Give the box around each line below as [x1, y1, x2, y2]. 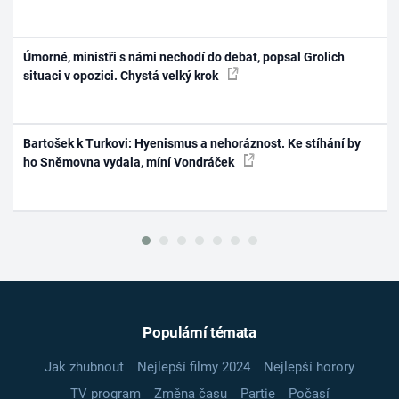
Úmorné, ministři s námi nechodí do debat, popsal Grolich [23, 49, 346, 64]
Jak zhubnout [45, 359, 124, 376]
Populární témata [142, 323, 256, 342]
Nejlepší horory [264, 359, 354, 376]
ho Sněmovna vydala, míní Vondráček [23, 155, 238, 170]
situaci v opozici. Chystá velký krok [23, 68, 222, 83]
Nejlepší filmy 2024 [137, 359, 250, 376]
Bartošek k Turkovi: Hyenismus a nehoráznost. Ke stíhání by [23, 136, 362, 151]
